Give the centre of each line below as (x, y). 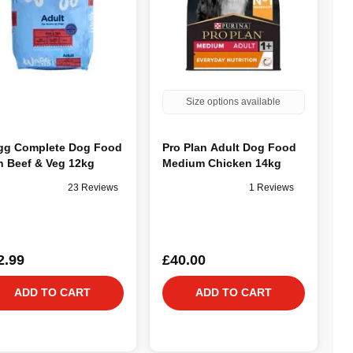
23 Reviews (93, 188)
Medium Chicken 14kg (221, 163)
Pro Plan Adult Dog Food (229, 147)
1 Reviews (271, 188)
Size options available (234, 101)
